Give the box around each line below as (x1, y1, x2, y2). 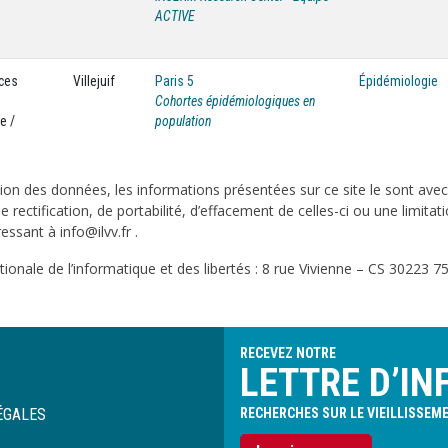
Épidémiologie (359, 73, 438, 89)
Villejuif (73, 73, 115, 89)
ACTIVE (155, 8, 195, 24)
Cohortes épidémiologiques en (155, 93, 315, 109)
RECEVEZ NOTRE (240, 345, 336, 361)
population (155, 113, 211, 129)
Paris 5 (155, 73, 194, 89)
